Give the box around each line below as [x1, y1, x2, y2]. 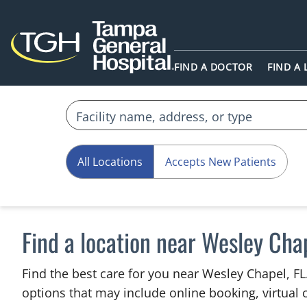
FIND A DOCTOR [174, 60, 253, 74]
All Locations [77, 154, 143, 169]
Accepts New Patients [165, 154, 276, 169]
